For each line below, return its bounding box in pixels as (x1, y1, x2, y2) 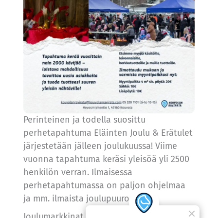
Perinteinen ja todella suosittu (23, 114, 145, 125)
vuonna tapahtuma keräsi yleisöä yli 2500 (23, 153, 189, 164)
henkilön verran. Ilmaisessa (23, 166, 132, 178)
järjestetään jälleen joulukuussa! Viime (23, 140, 177, 151)
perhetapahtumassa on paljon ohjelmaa (23, 180, 185, 191)
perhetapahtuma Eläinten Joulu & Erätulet (23, 127, 193, 138)
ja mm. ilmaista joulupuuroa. (23, 193, 136, 204)
